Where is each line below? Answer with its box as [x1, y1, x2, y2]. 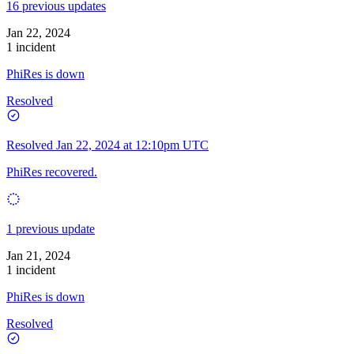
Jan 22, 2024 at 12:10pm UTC [56, 137, 209, 152]
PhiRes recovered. [6, 164, 97, 179]
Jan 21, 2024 [6, 248, 70, 262]
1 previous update [6, 221, 95, 235]
